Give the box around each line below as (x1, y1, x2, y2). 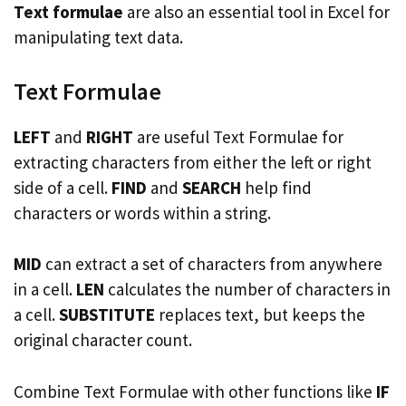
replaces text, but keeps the (155, 304, 365, 325)
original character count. (14, 329, 192, 351)
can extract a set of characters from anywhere (42, 253, 382, 275)
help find (241, 176, 312, 198)
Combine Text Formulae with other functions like (14, 380, 376, 402)
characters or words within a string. (14, 201, 271, 224)
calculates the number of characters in (104, 278, 391, 300)
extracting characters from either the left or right (14, 150, 372, 173)
